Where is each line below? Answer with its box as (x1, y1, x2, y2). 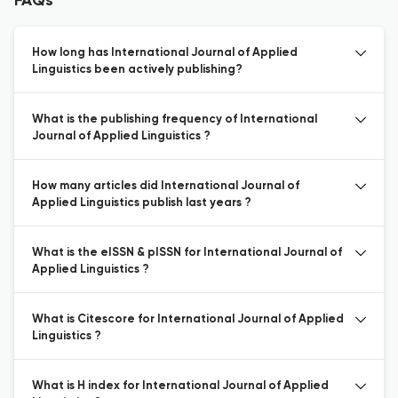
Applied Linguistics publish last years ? (32, 197, 251, 209)
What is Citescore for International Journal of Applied (32, 314, 344, 325)
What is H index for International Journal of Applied (32, 380, 329, 392)
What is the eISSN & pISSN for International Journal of (32, 247, 342, 259)
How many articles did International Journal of (32, 180, 299, 192)
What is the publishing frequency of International (32, 114, 317, 125)
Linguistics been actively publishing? (32, 64, 243, 76)
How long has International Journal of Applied (32, 47, 298, 59)
